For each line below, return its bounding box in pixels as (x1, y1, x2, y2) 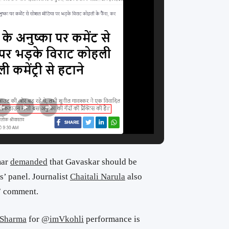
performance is (83, 214, 140, 224)
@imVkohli (41, 214, 84, 224)
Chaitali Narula (70, 171, 125, 181)
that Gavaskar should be (47, 156, 137, 167)
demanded (10, 156, 48, 167)
